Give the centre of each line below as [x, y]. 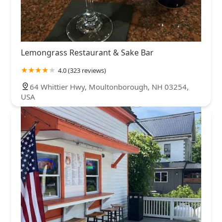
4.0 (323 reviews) [82, 71]
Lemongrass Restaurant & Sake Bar [87, 53]
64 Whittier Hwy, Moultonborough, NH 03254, [109, 87]
